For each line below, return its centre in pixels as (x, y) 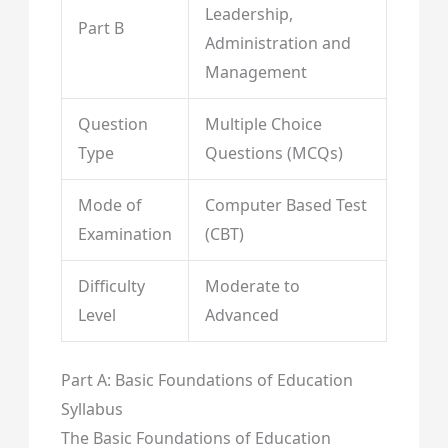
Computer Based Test (285, 205)
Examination (124, 234)
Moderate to (252, 286)
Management (255, 72)
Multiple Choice (263, 124)
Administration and (277, 43)
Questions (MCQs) (273, 153)
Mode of (109, 205)
